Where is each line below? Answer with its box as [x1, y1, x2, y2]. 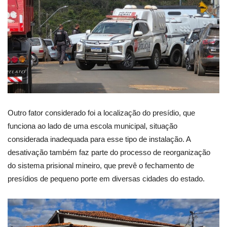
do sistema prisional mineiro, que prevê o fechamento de [8, 161, 194, 170]
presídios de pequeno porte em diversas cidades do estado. [8, 174, 205, 183]
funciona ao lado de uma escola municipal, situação [8, 122, 177, 131]
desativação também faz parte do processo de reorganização [8, 148, 210, 157]
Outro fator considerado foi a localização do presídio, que [8, 108, 195, 118]
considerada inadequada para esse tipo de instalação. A [8, 135, 191, 144]
